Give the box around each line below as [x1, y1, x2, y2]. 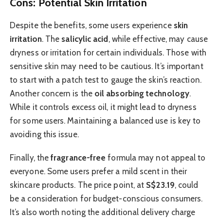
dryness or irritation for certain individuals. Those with [10, 47, 206, 57]
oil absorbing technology [94, 88, 190, 98]
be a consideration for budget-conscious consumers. [10, 193, 203, 203]
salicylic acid [61, 34, 109, 44]
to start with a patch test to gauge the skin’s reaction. [10, 74, 201, 85]
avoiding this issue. [10, 129, 79, 139]
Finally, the [10, 152, 51, 163]
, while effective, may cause [108, 34, 208, 44]
